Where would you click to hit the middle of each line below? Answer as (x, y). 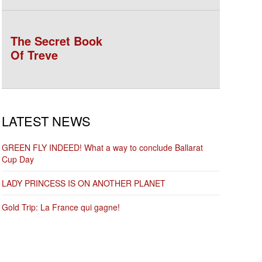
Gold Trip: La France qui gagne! (61, 207)
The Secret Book (56, 41)
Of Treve (34, 55)
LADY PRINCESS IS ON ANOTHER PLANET (83, 183)
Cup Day (18, 159)
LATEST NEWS (46, 121)
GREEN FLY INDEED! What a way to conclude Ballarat (102, 147)
